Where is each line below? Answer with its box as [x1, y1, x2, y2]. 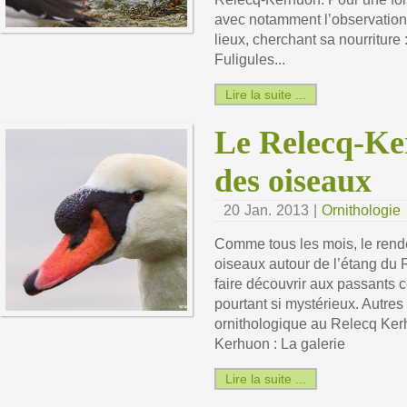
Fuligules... [214, 52, 285, 68]
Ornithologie [322, 203, 401, 219]
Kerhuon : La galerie [214, 335, 345, 352]
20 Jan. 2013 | [223, 203, 322, 219]
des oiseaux [214, 163, 372, 200]
